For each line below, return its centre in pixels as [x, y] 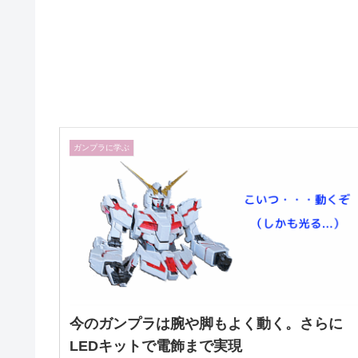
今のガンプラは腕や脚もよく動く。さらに [206, 323]
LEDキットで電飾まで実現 [156, 346]
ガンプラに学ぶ [101, 148]
